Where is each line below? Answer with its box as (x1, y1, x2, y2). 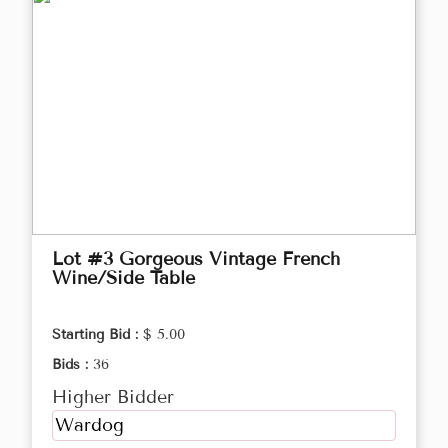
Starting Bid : (52, 326, 143, 344)
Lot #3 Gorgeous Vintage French (52, 248, 340, 271)
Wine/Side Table (52, 267, 195, 290)
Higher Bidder (52, 386, 174, 409)
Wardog (55, 414, 124, 437)
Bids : (52, 356, 93, 374)
